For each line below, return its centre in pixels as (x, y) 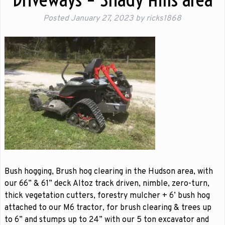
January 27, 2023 (102, 19)
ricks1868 (164, 19)
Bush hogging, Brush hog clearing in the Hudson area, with (108, 172)
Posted (57, 19)
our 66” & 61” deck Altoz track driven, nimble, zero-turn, (107, 184)
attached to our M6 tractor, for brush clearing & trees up (108, 208)
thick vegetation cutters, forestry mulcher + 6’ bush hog (107, 196)
